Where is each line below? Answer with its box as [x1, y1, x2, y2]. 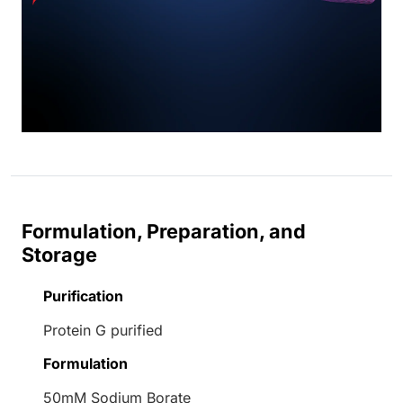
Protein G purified [43, 320, 163, 339]
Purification [43, 286, 123, 305]
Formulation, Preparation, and [22, 219, 306, 243]
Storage [22, 242, 97, 266]
